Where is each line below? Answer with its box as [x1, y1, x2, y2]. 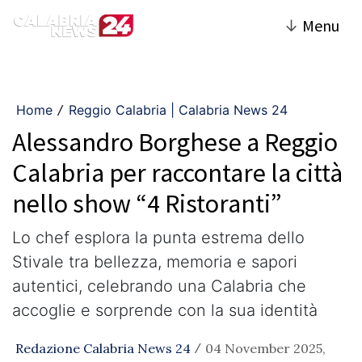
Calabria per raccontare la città [12, 157, 343, 189]
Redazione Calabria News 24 [15, 340, 191, 356]
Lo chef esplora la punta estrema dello [12, 228, 305, 247]
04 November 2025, [205, 340, 326, 356]
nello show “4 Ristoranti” [12, 187, 282, 220]
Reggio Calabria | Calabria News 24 [69, 102, 288, 118]
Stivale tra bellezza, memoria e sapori [12, 252, 297, 271]
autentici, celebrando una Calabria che [12, 276, 306, 296]
